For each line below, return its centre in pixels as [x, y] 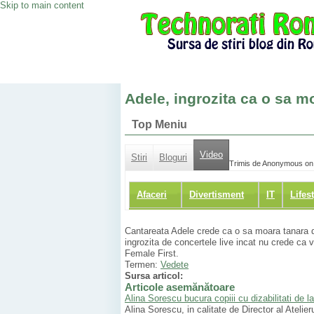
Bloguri [173, 157]
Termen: [143, 265]
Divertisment [217, 195]
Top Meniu [159, 124]
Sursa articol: [154, 276]
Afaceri [152, 195]
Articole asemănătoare [180, 288]
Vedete [175, 265]
